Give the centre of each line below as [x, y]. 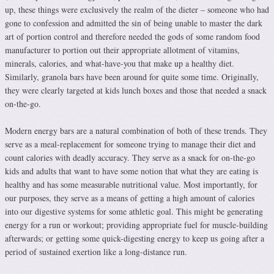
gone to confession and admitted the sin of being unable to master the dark [134, 23]
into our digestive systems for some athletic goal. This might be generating [134, 212]
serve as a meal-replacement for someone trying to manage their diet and [130, 144]
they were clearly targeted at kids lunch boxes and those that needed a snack [136, 91]
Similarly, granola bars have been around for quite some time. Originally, [132, 77]
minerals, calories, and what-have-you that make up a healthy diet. [120, 64]
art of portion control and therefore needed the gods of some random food [132, 37]
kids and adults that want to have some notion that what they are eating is [131, 171]
